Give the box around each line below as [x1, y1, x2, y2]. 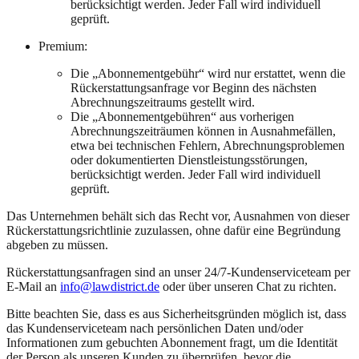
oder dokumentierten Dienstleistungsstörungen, [71, 152, 308, 167]
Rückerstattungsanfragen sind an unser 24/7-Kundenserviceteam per [6, 264, 350, 279]
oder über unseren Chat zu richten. [159, 279, 337, 293]
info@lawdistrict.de [60, 279, 159, 293]
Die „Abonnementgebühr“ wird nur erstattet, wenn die [71, 66, 345, 80]
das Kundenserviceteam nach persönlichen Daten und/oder [6, 321, 303, 335]
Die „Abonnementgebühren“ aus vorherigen [71, 109, 294, 123]
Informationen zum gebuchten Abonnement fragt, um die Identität [6, 335, 337, 349]
